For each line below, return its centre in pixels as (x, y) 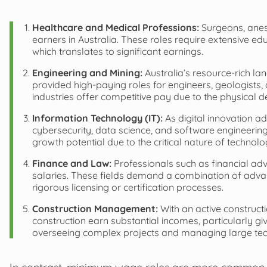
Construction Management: (95, 208)
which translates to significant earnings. (118, 51)
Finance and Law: (72, 163)
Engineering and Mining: (87, 72)
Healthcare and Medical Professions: (116, 27)
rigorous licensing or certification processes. (128, 187)
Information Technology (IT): (97, 118)
